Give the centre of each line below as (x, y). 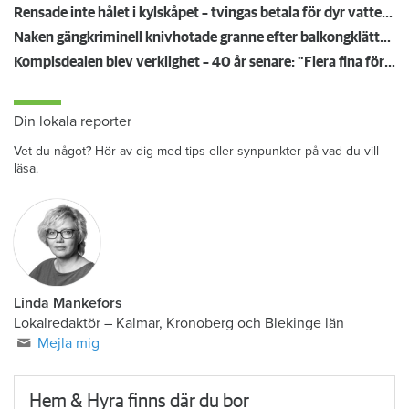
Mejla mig (69, 343)
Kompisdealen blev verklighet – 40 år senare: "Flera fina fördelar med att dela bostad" (390, 62)
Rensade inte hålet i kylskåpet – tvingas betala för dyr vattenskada (387, 12)
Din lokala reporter (73, 121)
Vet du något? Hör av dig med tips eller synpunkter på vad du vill (196, 151)
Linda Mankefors (68, 303)
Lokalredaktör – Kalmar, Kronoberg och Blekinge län (179, 323)
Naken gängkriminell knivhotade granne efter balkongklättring (385, 37)
